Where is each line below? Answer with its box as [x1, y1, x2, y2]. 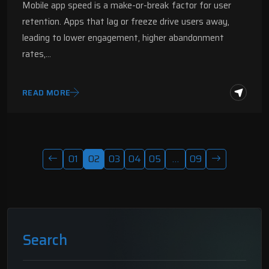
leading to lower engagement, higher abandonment [22, 31, 224, 46]
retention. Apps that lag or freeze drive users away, [22, 14, 229, 29]
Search [23, 229, 67, 252]
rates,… [22, 47, 51, 62]
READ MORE [22, 86, 71, 99]
